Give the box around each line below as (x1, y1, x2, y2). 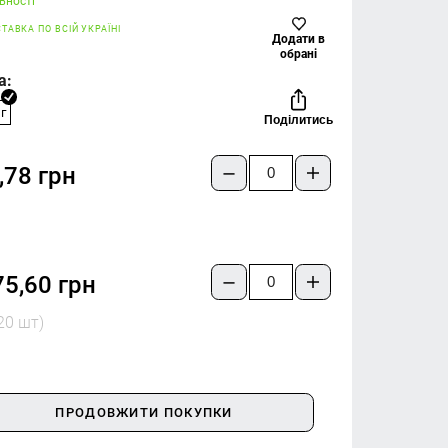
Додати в (272, 32, 326, 47)
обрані (280, 47, 318, 62)
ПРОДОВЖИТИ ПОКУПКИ (55, 404, 233, 420)
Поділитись (264, 113, 334, 128)
